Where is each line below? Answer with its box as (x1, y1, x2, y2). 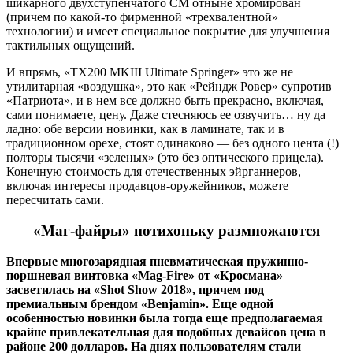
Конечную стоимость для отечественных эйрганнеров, (6, 165, 301, 179)
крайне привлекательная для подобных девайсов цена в (6, 325, 326, 339)
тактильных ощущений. (6, 39, 135, 53)
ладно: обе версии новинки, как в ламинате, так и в (6, 122, 284, 136)
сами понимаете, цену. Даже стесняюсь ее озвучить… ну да (6, 108, 325, 122)
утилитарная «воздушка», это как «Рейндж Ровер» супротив (6, 80, 332, 94)
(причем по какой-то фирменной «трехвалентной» (6, 10, 278, 24)
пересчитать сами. (6, 193, 104, 207)
